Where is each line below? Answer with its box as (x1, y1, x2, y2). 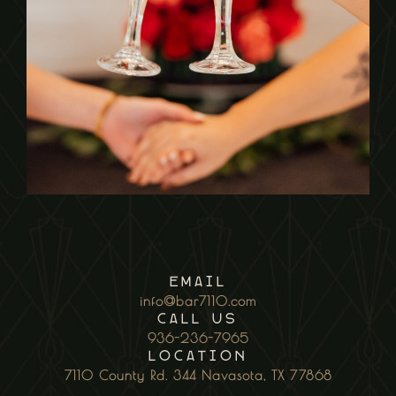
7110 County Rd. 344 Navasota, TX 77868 (64, 367, 332, 383)
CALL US (157, 313, 239, 326)
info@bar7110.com (140, 293, 256, 308)
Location (148, 350, 247, 363)
